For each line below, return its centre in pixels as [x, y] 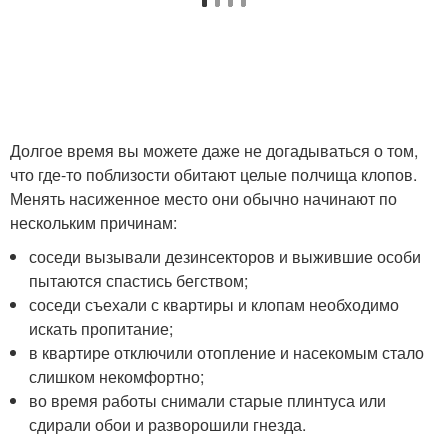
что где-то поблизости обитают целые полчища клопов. [213, 174]
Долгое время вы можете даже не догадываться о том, [214, 150]
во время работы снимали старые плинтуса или [208, 400]
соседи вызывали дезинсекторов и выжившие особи [225, 256]
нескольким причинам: [93, 222]
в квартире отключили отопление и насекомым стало [227, 352]
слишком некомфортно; [117, 376]
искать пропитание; [101, 328]
